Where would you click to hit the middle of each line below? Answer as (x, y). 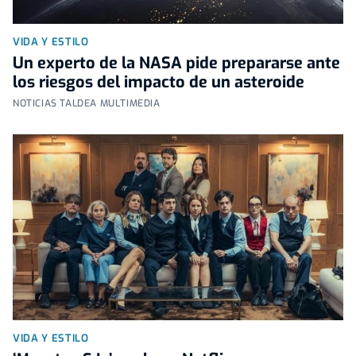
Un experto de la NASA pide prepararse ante (176, 63)
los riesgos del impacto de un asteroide (159, 82)
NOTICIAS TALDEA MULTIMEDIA (87, 103)
